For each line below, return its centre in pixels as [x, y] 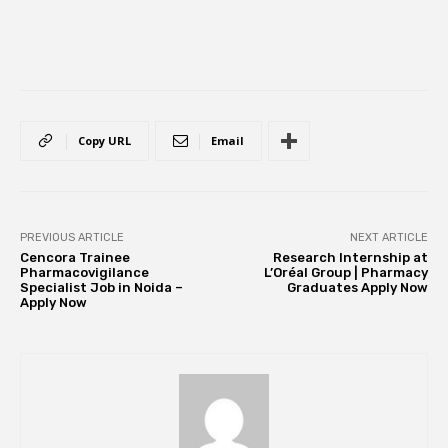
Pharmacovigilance [84, 273]
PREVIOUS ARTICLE [72, 238]
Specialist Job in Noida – [101, 288]
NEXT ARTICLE [388, 238]
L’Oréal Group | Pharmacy [345, 273]
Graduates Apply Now [357, 288]
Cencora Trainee [75, 258]
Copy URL [104, 141]
